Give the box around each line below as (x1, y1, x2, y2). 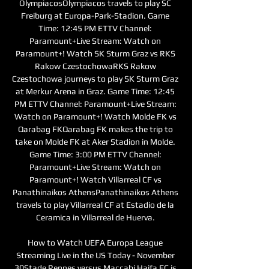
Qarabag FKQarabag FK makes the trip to (17, 124, 173, 134)
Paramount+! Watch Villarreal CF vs (29, 174, 162, 184)
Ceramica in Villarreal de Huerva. (35, 212, 157, 222)
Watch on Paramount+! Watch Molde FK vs (14, 111, 177, 121)
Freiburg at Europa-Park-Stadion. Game (21, 10, 169, 20)
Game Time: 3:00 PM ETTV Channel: (29, 149, 162, 159)
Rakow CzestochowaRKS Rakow (34, 61, 156, 71)
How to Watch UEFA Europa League (28, 237, 163, 247)
